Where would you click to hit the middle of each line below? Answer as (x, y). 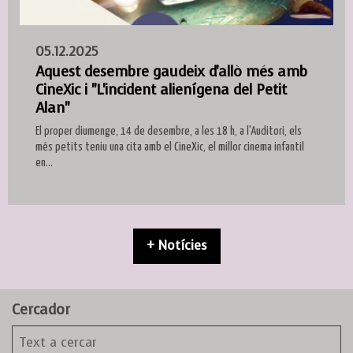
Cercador (41, 309)
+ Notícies (176, 246)
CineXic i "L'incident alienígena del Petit (161, 89)
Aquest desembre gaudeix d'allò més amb (171, 71)
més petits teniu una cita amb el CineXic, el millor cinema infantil (170, 147)
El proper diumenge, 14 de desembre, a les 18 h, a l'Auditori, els (169, 131)
